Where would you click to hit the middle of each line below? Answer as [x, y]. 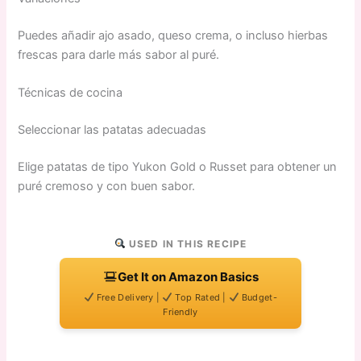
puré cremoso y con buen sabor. [107, 186]
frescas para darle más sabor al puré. [119, 54]
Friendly [180, 311]
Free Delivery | [128, 297]
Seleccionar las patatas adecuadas [112, 129]
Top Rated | [201, 297]
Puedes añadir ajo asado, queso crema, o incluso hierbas [173, 35]
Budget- [258, 297]
